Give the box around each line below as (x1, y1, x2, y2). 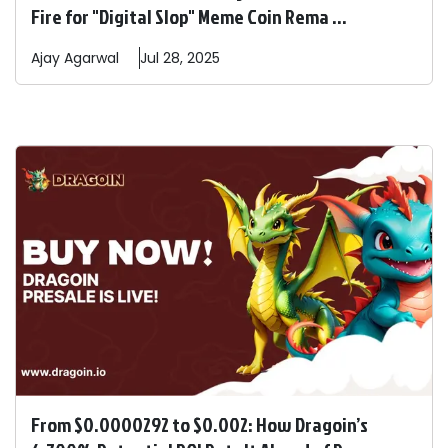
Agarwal (64, 48, 119, 69)
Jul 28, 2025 (140, 48, 220, 69)
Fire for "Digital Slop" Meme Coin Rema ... (31, 2, 347, 31)
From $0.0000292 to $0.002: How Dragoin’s (31, 410, 368, 439)
